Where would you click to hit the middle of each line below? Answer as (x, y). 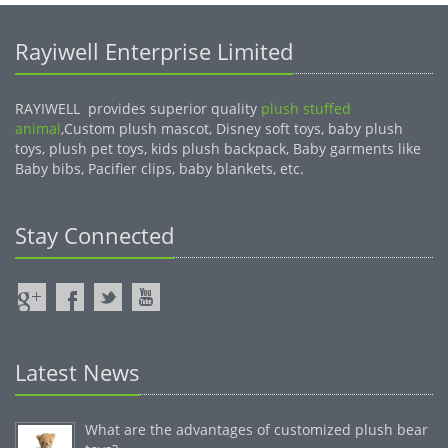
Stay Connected (94, 235)
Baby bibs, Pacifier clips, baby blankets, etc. (159, 168)
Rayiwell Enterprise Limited (154, 51)
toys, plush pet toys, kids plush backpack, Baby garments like (218, 148)
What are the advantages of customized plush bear (256, 429)
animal (38, 128)
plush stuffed (306, 108)
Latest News (77, 372)
